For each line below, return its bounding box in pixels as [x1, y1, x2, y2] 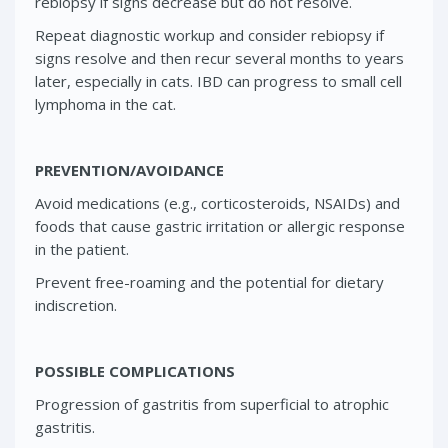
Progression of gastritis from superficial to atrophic [35, 393, 389, 414]
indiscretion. [35, 294, 117, 315]
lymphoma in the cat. [35, 93, 176, 114]
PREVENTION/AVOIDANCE [35, 159, 224, 180]
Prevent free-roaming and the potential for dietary [35, 271, 384, 292]
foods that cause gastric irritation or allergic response [35, 215, 405, 236]
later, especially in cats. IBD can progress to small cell [35, 70, 402, 91]
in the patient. [35, 238, 129, 259]
